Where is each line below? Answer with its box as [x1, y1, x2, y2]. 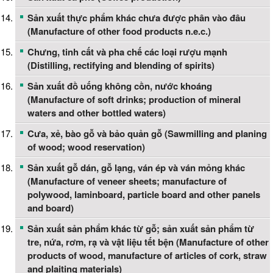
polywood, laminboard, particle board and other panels [27, 188, 260, 202]
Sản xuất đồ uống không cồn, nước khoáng [27, 79, 212, 93]
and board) [27, 201, 74, 215]
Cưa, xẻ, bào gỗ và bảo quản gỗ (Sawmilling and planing [27, 127, 267, 141]
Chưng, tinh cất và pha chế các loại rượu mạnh [27, 45, 227, 59]
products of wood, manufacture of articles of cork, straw [27, 249, 267, 263]
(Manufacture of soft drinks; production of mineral [27, 93, 241, 107]
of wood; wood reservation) [27, 140, 145, 154]
